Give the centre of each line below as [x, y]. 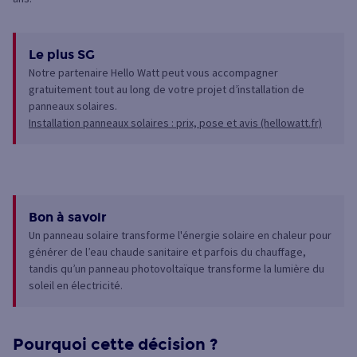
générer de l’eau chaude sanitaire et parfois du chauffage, [167, 251]
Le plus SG [62, 54]
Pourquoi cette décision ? [115, 344]
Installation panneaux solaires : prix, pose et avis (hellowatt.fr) [175, 122]
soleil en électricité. [76, 285]
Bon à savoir [68, 217]
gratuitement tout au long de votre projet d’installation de [167, 89]
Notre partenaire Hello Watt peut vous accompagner [153, 72]
